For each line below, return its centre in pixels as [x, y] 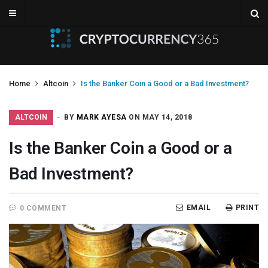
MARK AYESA [101, 117]
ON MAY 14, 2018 [159, 117]
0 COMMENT [43, 208]
